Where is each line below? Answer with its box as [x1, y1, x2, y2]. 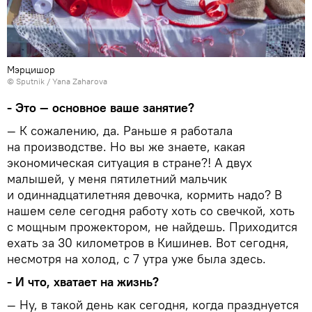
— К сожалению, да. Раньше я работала [7, 123, 233, 139]
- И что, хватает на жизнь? [7, 274, 159, 290]
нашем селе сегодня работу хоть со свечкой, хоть [7, 203, 295, 219]
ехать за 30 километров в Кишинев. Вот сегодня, [7, 235, 289, 251]
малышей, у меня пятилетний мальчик [7, 171, 227, 187]
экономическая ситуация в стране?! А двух [7, 155, 252, 171]
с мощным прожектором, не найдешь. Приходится [7, 219, 297, 235]
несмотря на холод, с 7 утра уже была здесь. [7, 251, 270, 267]
